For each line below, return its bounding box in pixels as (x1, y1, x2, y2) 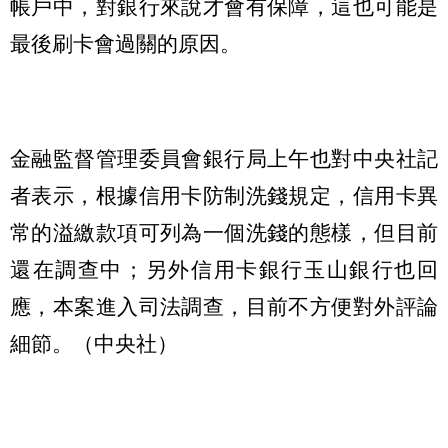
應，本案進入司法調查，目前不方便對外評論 (10, 295, 438, 319)
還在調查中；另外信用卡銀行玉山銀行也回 (10, 258, 438, 282)
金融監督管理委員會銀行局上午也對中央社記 (10, 147, 438, 171)
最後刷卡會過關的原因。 (10, 31, 241, 55)
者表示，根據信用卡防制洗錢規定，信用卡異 (10, 184, 438, 208)
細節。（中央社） (10, 332, 178, 356)
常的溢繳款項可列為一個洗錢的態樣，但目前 (10, 221, 438, 245)
